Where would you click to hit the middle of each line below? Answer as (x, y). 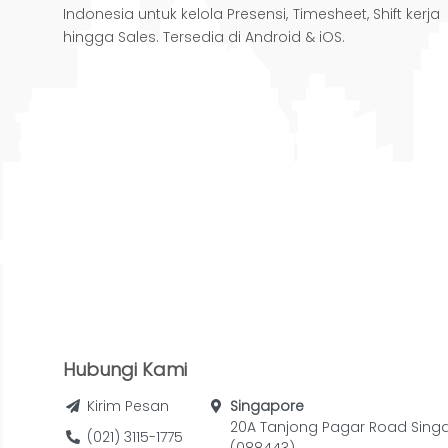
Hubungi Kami (125, 369)
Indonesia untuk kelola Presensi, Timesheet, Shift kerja (251, 14)
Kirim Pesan (128, 405)
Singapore (267, 405)
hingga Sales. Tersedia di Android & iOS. (204, 37)
